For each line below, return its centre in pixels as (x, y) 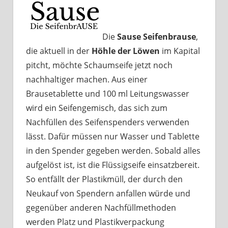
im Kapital (180, 51)
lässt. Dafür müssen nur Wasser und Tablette (113, 137)
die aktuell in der (59, 51)
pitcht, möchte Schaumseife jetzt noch (99, 65)
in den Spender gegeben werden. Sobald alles (113, 151)
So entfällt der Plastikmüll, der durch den (104, 179)
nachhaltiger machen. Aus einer (87, 80)
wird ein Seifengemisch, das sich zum (97, 108)
